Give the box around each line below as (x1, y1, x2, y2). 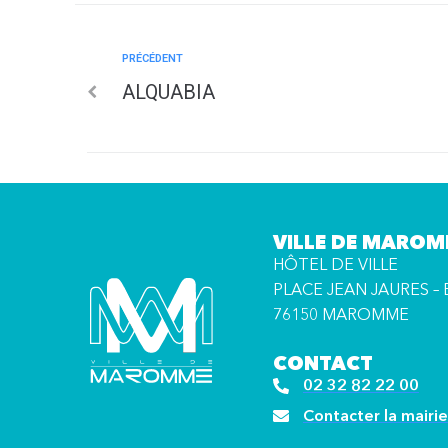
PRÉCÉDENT (122, 52, 183, 66)
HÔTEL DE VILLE (272, 254, 398, 275)
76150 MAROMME (272, 304, 409, 325)
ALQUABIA (122, 80, 215, 105)
